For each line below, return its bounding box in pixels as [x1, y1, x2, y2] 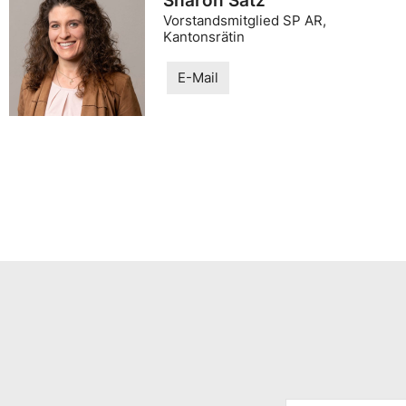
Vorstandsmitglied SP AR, [163, 12, 326, 29]
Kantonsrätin [163, 28, 245, 45]
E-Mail [178, 69, 218, 87]
